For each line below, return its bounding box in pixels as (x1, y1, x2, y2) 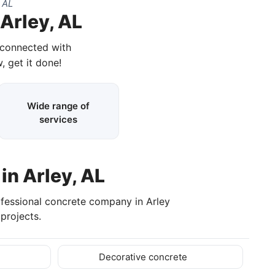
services (39, 113, 78, 125)
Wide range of (27, 99, 90, 112)
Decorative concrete (99, 250, 190, 263)
